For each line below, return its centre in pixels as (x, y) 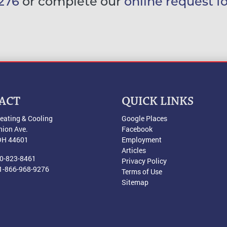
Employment (142, 139)
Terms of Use (142, 171)
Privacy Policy (144, 161)
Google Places (144, 118)
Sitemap (135, 182)
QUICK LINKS (158, 102)
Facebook (137, 129)
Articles (134, 150)
